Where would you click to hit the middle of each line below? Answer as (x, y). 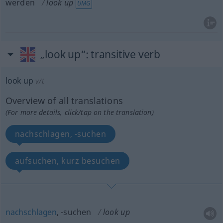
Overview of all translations (64, 101)
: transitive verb (123, 54)
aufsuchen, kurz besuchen (67, 161)
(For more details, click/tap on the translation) (79, 112)
